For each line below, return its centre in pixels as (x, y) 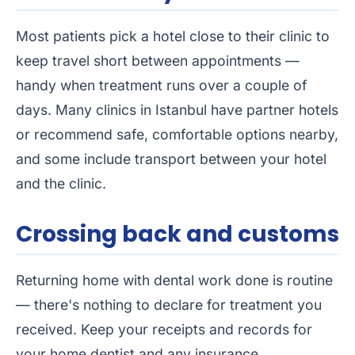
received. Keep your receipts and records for (164, 330)
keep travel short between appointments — (158, 61)
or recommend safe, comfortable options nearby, (177, 135)
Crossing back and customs (177, 235)
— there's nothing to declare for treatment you (169, 305)
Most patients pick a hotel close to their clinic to (173, 36)
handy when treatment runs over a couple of (162, 86)
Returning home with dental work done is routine (174, 281)
